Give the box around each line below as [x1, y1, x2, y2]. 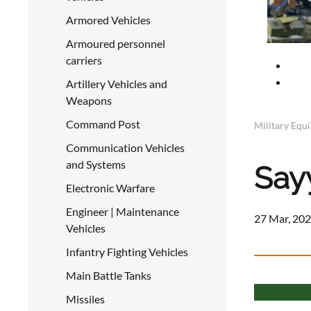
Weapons [66, 94, 112, 107]
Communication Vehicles [66, 141, 185, 154]
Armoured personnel [66, 37, 165, 50]
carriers [66, 53, 102, 67]
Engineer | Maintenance [66, 205, 179, 218]
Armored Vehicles [66, 13, 151, 26]
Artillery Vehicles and [66, 77, 167, 90]
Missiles [66, 292, 105, 305]
